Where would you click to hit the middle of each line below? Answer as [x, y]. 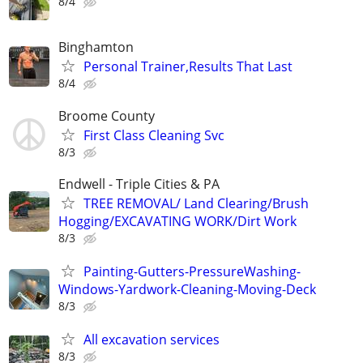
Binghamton [96, 47]
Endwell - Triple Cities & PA [139, 184]
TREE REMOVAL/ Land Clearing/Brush [196, 203]
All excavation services [152, 340]
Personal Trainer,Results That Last [188, 67]
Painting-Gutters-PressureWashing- [192, 271]
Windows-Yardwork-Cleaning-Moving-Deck [187, 289]
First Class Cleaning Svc [154, 135]
